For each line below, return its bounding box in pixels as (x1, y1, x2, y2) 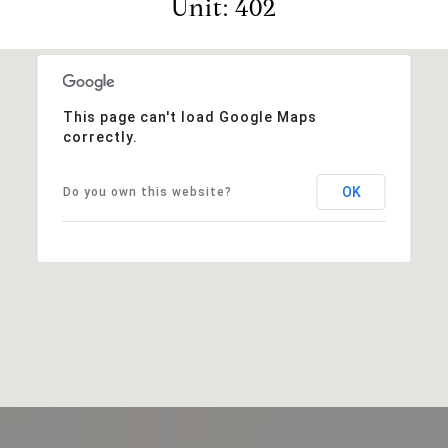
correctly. (62, 128, 138, 145)
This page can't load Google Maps (62, 108, 317, 125)
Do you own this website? (62, 184, 232, 199)
